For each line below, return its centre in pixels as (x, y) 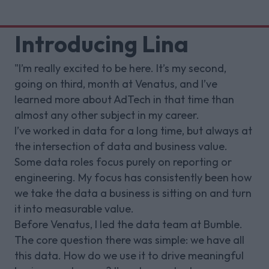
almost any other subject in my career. (107, 115)
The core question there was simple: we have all (129, 240)
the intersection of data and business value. (121, 146)
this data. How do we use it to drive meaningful (129, 255)
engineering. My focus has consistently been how (133, 177)
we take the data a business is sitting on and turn (133, 193)
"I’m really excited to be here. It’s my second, (120, 68)
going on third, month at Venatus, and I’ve (116, 83)
